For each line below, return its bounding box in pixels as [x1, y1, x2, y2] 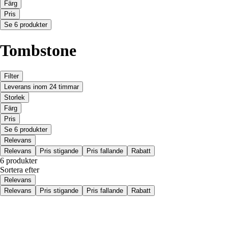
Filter [4, 72, 19, 80]
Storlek [4, 94, 25, 102]
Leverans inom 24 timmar [4, 83, 79, 91]
